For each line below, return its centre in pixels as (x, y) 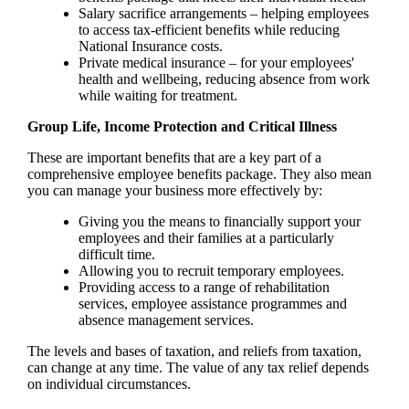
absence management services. (168, 320)
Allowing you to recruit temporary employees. (213, 271)
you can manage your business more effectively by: (176, 191)
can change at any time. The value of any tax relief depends (198, 368)
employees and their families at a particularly (206, 238)
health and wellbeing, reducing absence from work (224, 79)
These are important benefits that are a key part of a (174, 158)
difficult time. (118, 255)
